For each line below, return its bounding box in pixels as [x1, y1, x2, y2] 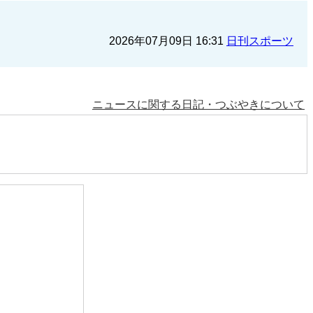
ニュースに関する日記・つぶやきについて [92, 99, 305, 110]
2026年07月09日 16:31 [109, 35, 226, 47]
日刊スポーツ [226, 35, 293, 47]
